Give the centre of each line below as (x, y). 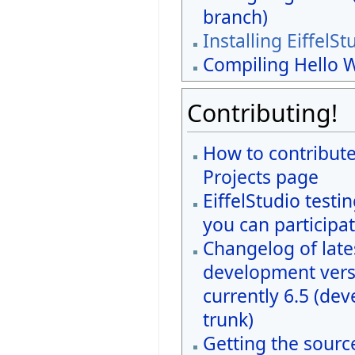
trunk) (228, 319)
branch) (235, 17)
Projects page (260, 177)
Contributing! (263, 113)
